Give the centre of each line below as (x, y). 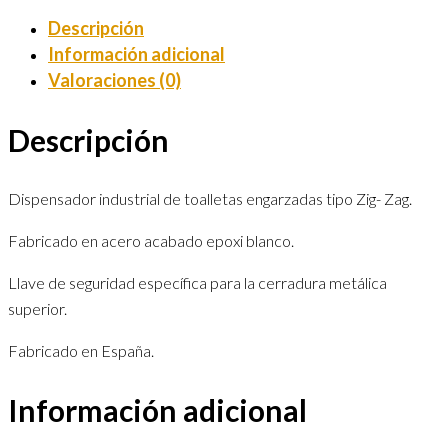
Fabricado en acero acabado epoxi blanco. (151, 240)
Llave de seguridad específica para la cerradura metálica (197, 282)
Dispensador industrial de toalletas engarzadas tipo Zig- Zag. (210, 198)
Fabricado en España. (81, 350)
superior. (37, 308)
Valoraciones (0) (114, 80)
